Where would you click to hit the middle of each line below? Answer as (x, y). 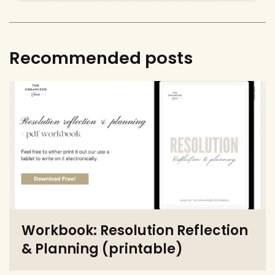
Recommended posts (101, 58)
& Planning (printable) (102, 249)
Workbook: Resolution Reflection (135, 231)
